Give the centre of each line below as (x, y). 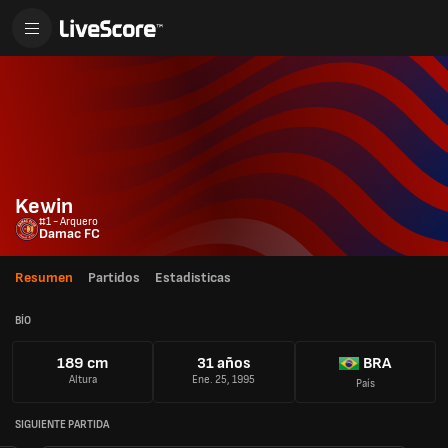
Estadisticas (193, 277)
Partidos (114, 277)
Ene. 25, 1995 (224, 380)
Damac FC (69, 233)
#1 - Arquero (68, 221)
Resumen (44, 277)
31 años (223, 364)
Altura (82, 380)
